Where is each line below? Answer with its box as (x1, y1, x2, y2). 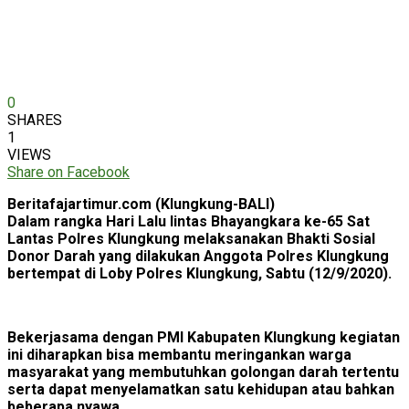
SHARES (7, 110, 62, 129)
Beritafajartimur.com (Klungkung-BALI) (7, 194, 275, 213)
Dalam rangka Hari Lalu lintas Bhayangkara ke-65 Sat (7, 212, 370, 230)
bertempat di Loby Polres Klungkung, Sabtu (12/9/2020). (7, 264, 392, 282)
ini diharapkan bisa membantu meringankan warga (7, 345, 351, 363)
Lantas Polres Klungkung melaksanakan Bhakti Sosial (7, 229, 375, 247)
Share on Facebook (7, 163, 130, 181)
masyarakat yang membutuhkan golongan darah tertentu (7, 362, 399, 381)
